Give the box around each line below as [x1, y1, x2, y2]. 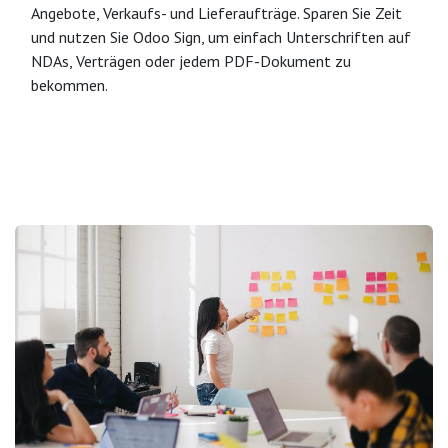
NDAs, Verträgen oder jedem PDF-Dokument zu [31, 51, 351, 72]
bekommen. [31, 75, 108, 96]
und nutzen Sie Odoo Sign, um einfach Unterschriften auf [31, 27, 411, 48]
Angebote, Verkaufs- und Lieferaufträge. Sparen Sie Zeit [31, 3, 402, 24]
